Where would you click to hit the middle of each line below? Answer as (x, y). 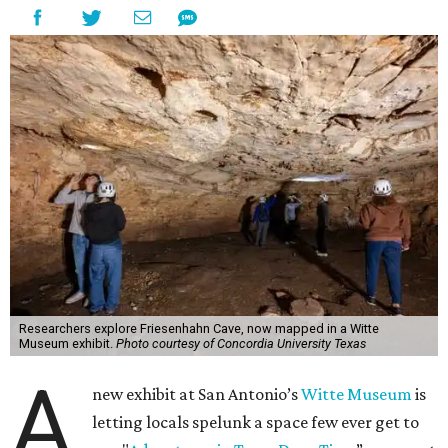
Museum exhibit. (67, 344)
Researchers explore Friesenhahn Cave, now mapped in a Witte (198, 329)
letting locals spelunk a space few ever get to (256, 422)
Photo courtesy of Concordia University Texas (240, 344)
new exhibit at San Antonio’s (197, 394)
